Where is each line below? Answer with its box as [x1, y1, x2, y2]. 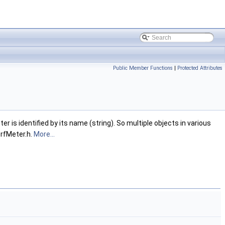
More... [34, 130, 55, 139]
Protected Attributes [177, 65, 222, 71]
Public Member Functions [113, 65, 173, 71]
